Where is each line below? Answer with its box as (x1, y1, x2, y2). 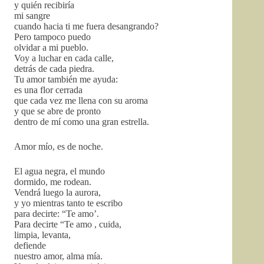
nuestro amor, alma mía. (14, 251, 103, 261)
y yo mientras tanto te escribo (14, 198, 123, 208)
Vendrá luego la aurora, (14, 187, 101, 197)
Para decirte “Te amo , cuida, (14, 219, 121, 229)
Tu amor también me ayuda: (14, 74, 118, 84)
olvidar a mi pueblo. (14, 42, 88, 52)
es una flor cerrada (14, 85, 82, 95)
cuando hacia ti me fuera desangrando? (14, 21, 159, 31)
